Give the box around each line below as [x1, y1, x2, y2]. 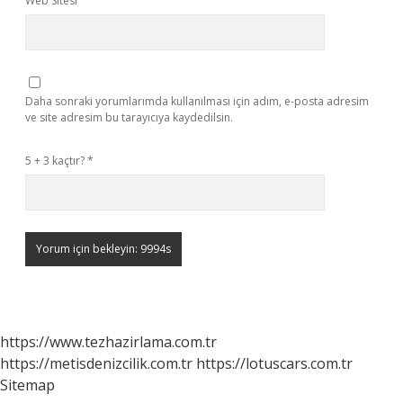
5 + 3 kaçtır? [25, 153, 87, 168]
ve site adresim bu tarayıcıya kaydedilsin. [25, 110, 233, 125]
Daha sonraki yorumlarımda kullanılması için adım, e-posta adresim [25, 94, 369, 109]
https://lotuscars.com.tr [196, 354, 353, 373]
